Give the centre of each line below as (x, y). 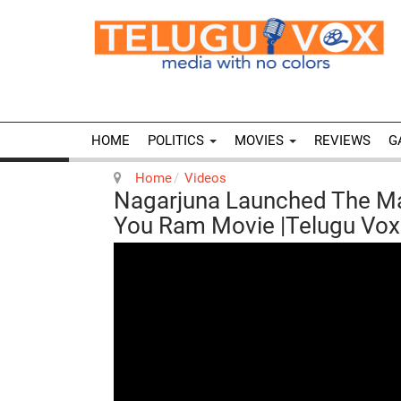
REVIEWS (342, 141)
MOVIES (261, 141)
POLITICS (178, 141)
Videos (205, 178)
